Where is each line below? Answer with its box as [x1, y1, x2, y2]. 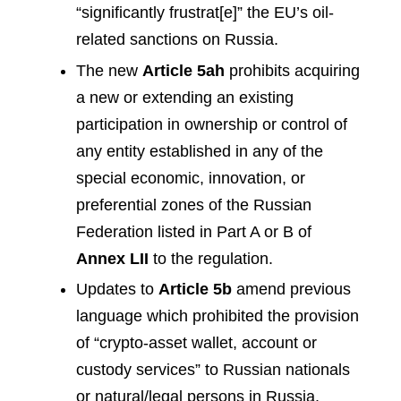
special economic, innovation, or [76, 168, 305, 187]
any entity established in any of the [76, 141, 323, 160]
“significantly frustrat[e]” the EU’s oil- [76, 4, 334, 22]
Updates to [76, 280, 158, 299]
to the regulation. [149, 249, 273, 268]
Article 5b [158, 280, 232, 299]
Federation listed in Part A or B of [76, 222, 311, 241]
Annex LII [76, 249, 149, 268]
